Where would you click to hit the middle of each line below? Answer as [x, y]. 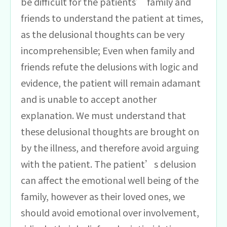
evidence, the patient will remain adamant [111, 82]
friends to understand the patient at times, [112, 17]
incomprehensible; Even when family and [108, 50]
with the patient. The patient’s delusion [108, 163]
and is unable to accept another [89, 99]
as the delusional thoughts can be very [103, 34]
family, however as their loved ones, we [103, 196]
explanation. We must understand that [103, 115]
